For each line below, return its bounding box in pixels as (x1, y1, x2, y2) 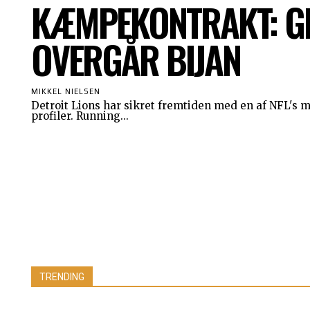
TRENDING (39, 271, 84, 282)
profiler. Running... (31, 109, 129, 122)
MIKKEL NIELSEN (31, 86, 100, 95)
